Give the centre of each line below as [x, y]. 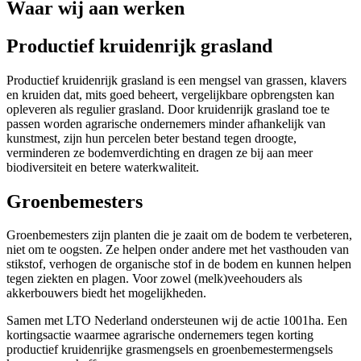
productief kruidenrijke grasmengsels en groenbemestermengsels [170, 350]
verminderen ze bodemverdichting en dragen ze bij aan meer [160, 152]
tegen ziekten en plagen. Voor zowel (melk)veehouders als [154, 279]
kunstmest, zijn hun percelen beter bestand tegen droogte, [151, 138]
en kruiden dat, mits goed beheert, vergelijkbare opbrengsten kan [170, 94]
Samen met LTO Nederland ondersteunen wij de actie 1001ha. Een [177, 321]
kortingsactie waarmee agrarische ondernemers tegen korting [160, 335]
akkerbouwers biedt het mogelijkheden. [106, 293]
